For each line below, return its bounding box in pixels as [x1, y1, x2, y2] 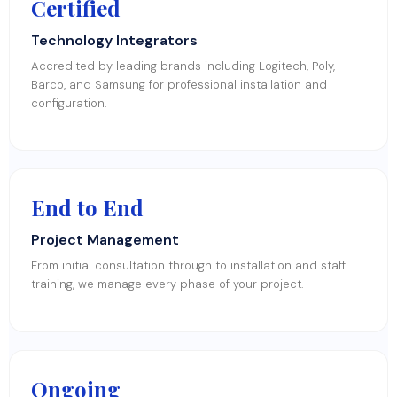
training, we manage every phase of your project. [31, 276, 304, 292]
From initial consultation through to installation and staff [31, 258, 346, 274]
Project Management [31, 230, 179, 250]
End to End [31, 193, 144, 222]
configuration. [31, 95, 107, 111]
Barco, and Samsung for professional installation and [31, 76, 327, 92]
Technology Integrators [31, 30, 198, 50]
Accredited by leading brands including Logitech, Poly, [31, 58, 335, 74]
